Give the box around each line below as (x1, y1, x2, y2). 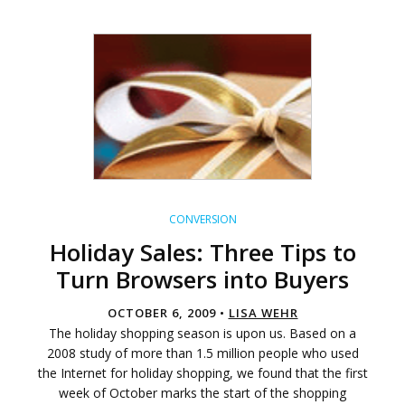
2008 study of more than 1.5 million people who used (46, 344, 359, 363)
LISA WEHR (228, 305, 298, 322)
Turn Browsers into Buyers (56, 263, 349, 297)
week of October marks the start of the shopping (59, 384, 346, 402)
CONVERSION (168, 212, 237, 228)
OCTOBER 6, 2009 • (107, 305, 229, 322)
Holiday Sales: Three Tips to (49, 236, 356, 269)
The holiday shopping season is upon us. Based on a (49, 325, 356, 343)
